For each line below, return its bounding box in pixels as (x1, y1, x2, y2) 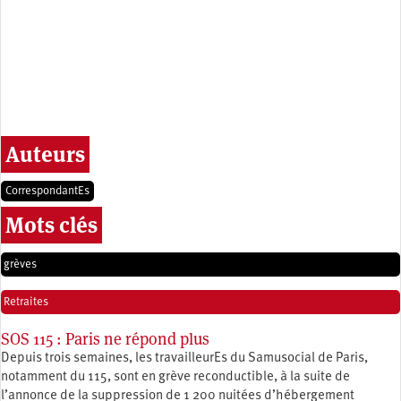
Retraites (4, 295, 48, 308)
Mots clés (5, 210, 98, 239)
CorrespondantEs (5, 184, 90, 197)
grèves (4, 258, 37, 270)
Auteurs (5, 140, 85, 168)
